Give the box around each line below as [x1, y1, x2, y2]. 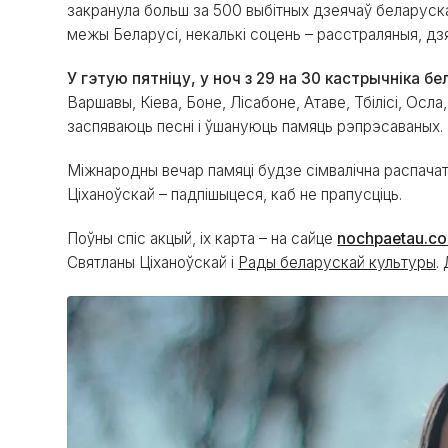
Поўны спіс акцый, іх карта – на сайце [67, 229, 338, 249]
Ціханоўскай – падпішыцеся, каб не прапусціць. [67, 185, 403, 205]
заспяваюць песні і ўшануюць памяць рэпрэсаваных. [67, 117, 444, 137]
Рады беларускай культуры [238, 253, 437, 273]
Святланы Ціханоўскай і [67, 253, 239, 273]
